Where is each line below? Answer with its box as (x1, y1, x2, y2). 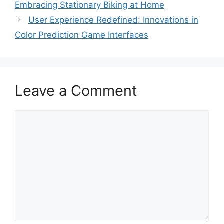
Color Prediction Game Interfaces (15, 30, 148, 40)
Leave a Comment (15, 82, 137, 100)
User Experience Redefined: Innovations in (28, 15, 199, 25)
